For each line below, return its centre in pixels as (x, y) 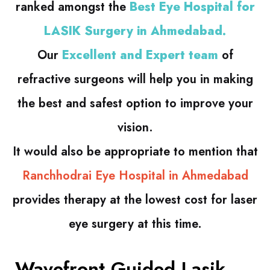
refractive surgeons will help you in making (135, 80)
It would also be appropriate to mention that (135, 152)
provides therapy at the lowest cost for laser (135, 200)
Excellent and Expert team (140, 55)
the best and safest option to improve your (135, 104)
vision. (135, 128)
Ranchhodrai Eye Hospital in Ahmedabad (135, 176)
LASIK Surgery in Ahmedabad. (135, 31)
